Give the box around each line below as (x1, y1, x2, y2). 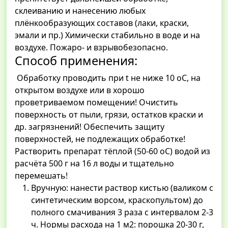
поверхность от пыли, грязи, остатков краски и (15, 109, 203, 121)
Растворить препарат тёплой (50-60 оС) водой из (15, 146, 210, 157)
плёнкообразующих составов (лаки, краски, (15, 17, 189, 29)
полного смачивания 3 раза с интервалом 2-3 (31, 207, 213, 218)
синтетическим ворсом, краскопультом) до (31, 194, 203, 206)
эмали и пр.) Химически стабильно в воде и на (15, 30, 200, 41)
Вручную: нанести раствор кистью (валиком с (31, 182, 213, 194)
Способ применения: (15, 52, 137, 69)
